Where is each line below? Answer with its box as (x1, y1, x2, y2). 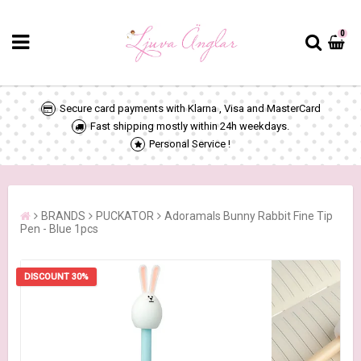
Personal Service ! (149, 137, 230, 150)
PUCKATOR (96, 209, 154, 222)
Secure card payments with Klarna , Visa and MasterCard (59, 102, 321, 114)
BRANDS (41, 209, 85, 222)
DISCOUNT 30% (24, 271, 89, 282)
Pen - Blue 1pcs (20, 222, 98, 235)
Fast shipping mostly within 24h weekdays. (90, 119, 289, 132)
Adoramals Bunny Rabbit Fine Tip (164, 209, 333, 222)
